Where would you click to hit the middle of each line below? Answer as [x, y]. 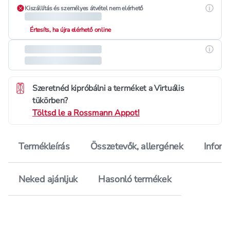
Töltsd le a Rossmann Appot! [86, 113]
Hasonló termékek [135, 179]
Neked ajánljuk [48, 179]
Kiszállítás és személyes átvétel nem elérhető [84, 8]
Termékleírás [44, 146]
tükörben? [50, 101]
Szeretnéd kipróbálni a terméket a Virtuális [108, 88]
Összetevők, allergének [137, 146]
